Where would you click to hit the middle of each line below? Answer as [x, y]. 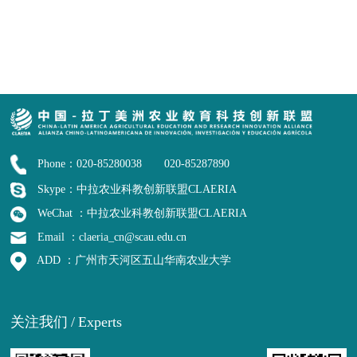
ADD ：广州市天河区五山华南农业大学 [133, 260]
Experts [100, 322]
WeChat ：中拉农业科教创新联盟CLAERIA [141, 213]
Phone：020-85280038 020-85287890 [132, 163]
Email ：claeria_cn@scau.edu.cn [111, 236]
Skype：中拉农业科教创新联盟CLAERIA [136, 189]
